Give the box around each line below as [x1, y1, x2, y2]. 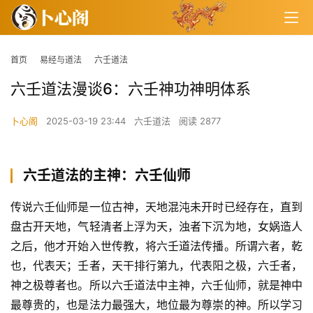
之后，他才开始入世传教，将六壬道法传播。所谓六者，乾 [10, 239, 303, 254]
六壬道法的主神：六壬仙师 [23, 167, 191, 184]
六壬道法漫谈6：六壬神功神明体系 [10, 80, 251, 99]
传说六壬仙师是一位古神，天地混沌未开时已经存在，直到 [10, 200, 303, 214]
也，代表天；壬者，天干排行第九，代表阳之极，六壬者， [10, 259, 303, 273]
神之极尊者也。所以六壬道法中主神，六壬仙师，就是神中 [10, 278, 303, 293]
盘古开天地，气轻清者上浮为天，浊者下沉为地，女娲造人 [10, 219, 303, 234]
